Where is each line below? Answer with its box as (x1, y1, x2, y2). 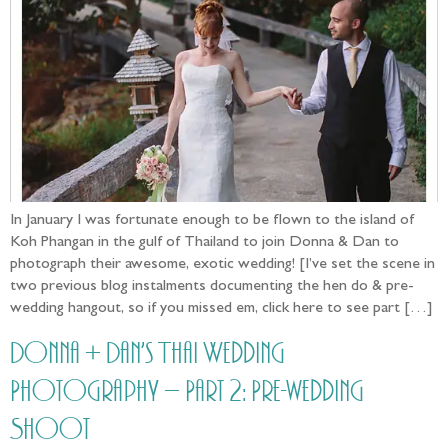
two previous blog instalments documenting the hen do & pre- (10, 279, 414, 296)
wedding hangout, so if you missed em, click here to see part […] (10, 301, 433, 318)
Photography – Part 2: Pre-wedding (10, 374, 364, 409)
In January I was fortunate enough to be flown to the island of (10, 213, 414, 230)
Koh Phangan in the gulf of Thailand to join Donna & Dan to (10, 235, 399, 252)
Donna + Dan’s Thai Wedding (10, 336, 285, 371)
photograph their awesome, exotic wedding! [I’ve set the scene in (10, 257, 435, 274)
